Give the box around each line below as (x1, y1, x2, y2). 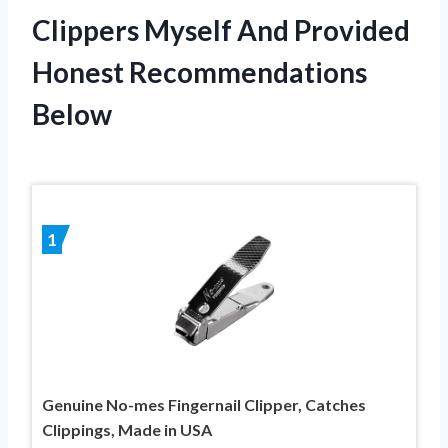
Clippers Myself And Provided (32, 12, 410, 47)
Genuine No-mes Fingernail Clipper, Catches (42, 395, 366, 415)
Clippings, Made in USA (42, 420, 212, 440)
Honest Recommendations (32, 54, 367, 89)
